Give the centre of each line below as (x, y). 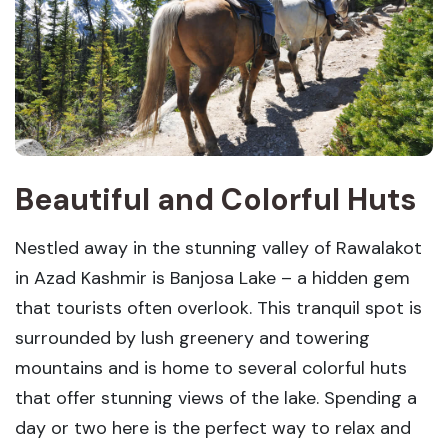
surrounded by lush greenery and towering (192, 338)
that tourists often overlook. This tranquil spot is (218, 308)
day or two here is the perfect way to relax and (213, 428)
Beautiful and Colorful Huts (215, 200)
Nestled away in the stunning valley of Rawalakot (218, 248)
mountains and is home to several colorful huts (211, 368)
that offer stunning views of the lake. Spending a (216, 398)
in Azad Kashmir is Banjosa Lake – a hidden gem (212, 278)
